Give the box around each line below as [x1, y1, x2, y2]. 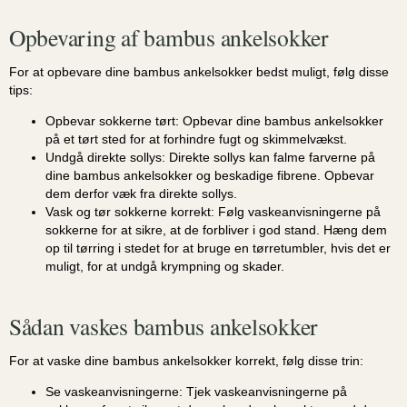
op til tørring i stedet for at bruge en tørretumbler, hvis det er [45, 241, 391, 255]
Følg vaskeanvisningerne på [214, 204, 381, 219]
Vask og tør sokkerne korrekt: [45, 204, 214, 219]
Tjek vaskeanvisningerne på [183, 384, 347, 400]
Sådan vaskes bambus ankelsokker [9, 310, 319, 342]
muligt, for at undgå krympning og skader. [45, 259, 284, 273]
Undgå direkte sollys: [45, 150, 165, 164]
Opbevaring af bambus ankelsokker [9, 21, 329, 53]
